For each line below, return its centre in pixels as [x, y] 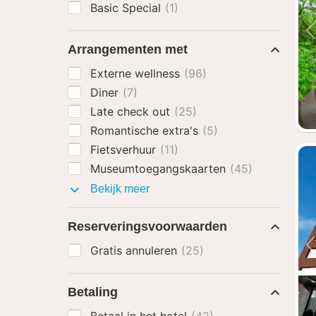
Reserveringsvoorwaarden [147, 226]
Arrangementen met [128, 49]
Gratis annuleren [135, 250]
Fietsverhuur [125, 150]
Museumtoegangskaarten [160, 169]
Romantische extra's [146, 130]
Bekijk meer [119, 189]
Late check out [132, 111]
